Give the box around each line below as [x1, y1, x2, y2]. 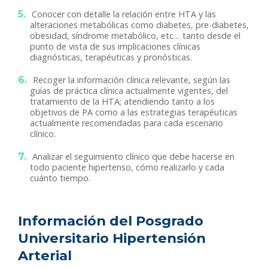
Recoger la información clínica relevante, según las [33, 74, 230, 86]
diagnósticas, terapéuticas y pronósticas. [30, 51, 192, 63]
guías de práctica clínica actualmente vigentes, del [30, 85, 228, 97]
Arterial [18, 247, 72, 264]
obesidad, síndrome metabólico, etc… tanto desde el [30, 30, 240, 42]
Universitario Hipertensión [18, 230, 206, 247]
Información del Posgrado [18, 212, 203, 230]
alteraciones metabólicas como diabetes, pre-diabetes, [30, 19, 249, 31]
